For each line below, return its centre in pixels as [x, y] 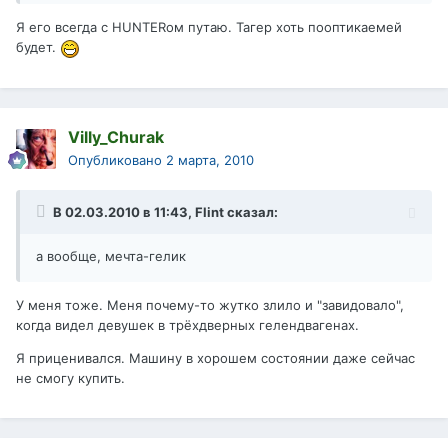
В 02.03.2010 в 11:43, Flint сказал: [165, 212]
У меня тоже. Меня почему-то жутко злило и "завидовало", [210, 305]
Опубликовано [117, 160]
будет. [38, 47]
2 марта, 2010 [210, 160]
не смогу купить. [70, 378]
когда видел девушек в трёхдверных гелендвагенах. [187, 325]
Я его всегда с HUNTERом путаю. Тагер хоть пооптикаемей [209, 27]
